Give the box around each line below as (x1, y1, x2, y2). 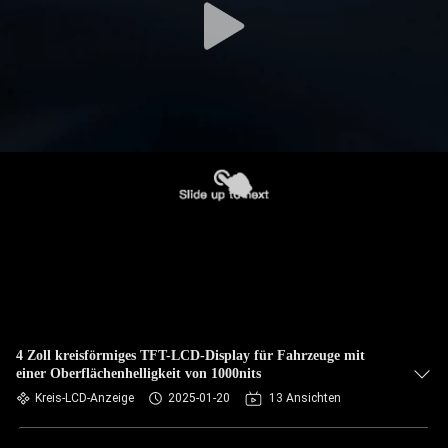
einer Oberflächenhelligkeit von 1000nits (16, 366, 261, 381)
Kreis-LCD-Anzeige (35, 391, 134, 405)
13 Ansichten (269, 391, 341, 405)
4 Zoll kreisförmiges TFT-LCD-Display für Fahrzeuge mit (16, 348, 365, 363)
